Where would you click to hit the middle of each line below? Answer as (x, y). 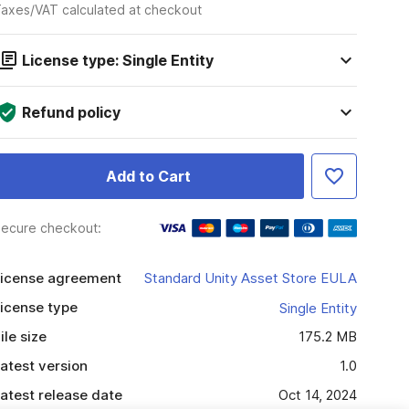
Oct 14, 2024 (317, 395)
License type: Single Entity (117, 60)
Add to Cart (148, 176)
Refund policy (71, 112)
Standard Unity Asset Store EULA (250, 278)
